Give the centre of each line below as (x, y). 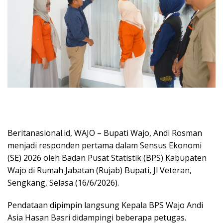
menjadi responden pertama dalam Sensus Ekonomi (105, 145)
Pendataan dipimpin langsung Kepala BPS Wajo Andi (105, 205)
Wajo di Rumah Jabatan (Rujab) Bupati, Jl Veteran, (100, 170)
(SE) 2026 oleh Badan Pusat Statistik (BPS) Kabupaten (107, 158)
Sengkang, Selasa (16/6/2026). (63, 182)
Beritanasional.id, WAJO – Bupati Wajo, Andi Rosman (105, 133)
